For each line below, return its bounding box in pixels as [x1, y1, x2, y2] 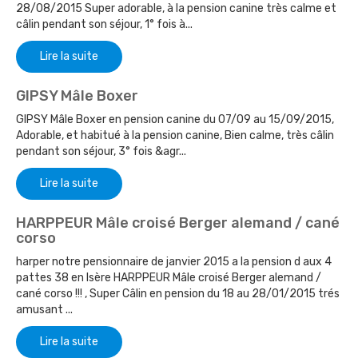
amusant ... [16, 303, 73, 317]
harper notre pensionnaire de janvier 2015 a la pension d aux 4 [16, 255, 332, 269]
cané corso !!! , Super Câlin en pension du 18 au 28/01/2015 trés [16, 287, 340, 301]
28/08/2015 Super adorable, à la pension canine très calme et [16, 2, 336, 16]
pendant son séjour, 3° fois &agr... [16, 145, 186, 159]
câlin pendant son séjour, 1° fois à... [16, 18, 193, 32]
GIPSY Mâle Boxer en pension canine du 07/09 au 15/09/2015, [16, 113, 334, 127]
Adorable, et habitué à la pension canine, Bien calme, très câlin [16, 129, 334, 143]
